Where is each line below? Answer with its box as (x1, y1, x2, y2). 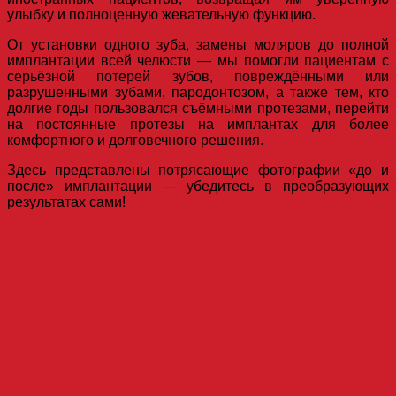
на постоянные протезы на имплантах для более (7, 117, 389, 133)
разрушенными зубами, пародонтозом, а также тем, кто (7, 85, 389, 101)
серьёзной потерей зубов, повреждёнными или (7, 69, 389, 85)
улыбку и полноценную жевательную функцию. (7, 7, 316, 23)
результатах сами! (7, 194, 126, 210)
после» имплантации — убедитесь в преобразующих (7, 179, 389, 194)
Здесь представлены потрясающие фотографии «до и (7, 163, 389, 179)
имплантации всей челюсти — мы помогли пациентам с (7, 53, 389, 69)
